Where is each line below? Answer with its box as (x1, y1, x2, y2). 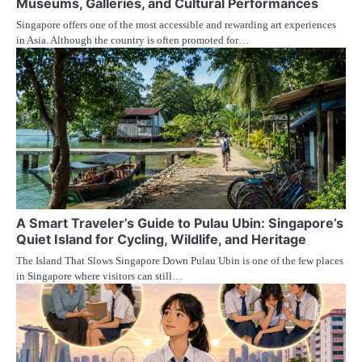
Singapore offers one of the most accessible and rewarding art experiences (16, 19, 336, 32)
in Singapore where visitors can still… (16, 270, 183, 283)
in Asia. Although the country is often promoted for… (16, 34, 249, 47)
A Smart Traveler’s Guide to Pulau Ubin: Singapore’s (16, 215, 343, 232)
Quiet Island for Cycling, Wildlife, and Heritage (16, 231, 306, 248)
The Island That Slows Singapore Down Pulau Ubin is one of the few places (16, 255, 343, 267)
